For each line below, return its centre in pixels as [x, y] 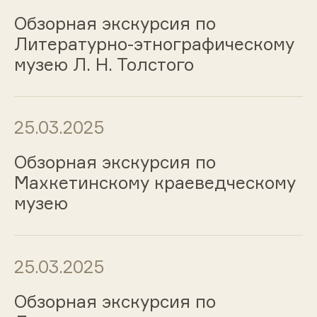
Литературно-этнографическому [154, 44]
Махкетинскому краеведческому [155, 183]
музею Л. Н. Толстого [104, 64]
